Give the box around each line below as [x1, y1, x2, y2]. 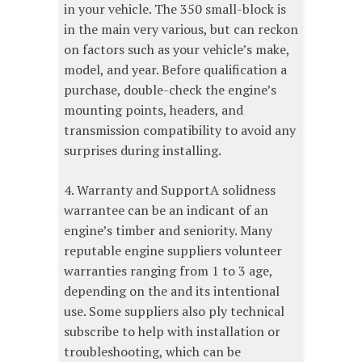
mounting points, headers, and [64, 100, 243, 119]
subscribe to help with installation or [64, 322, 280, 340]
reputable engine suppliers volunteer [64, 241, 282, 259]
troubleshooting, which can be [64, 342, 241, 360]
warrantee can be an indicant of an [64, 200, 268, 219]
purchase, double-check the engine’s [64, 80, 276, 99]
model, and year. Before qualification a [64, 60, 287, 78]
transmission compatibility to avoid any [64, 120, 296, 139]
